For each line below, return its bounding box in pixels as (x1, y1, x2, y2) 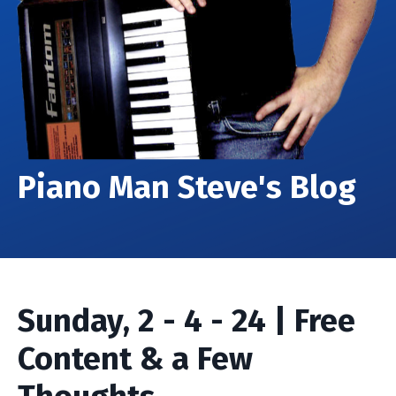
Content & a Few (18, 339, 253, 379)
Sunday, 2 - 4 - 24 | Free (18, 301, 355, 341)
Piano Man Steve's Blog (18, 168, 356, 208)
